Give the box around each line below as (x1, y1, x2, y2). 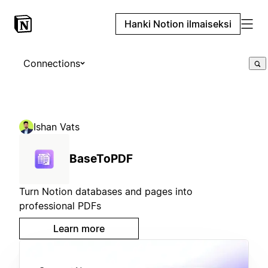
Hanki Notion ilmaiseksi (124, 18, 232, 30)
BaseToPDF (69, 152, 133, 166)
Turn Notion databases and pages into (19, 185, 193, 197)
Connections (23, 57, 80, 69)
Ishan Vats (33, 121, 80, 133)
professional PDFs (19, 200, 101, 212)
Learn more (53, 223, 105, 234)
